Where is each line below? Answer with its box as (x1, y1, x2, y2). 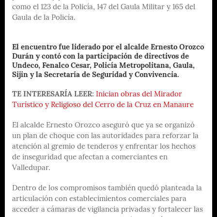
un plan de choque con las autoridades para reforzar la (12, 132, 199, 140)
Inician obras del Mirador (96, 91, 182, 98)
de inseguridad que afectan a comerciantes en (12, 154, 168, 161)
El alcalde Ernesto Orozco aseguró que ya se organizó (12, 122, 195, 129)
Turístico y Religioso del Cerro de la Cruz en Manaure (12, 101, 194, 109)
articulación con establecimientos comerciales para (12, 195, 186, 203)
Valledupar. (12, 164, 50, 172)
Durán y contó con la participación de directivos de (12, 53, 189, 61)
